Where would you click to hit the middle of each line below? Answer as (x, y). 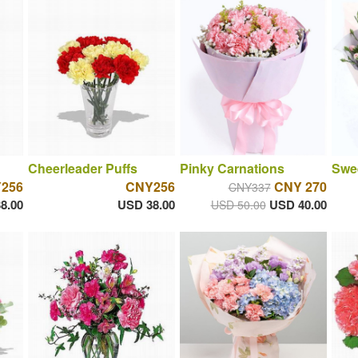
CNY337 (249, 187)
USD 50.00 (238, 205)
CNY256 (150, 187)
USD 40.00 (298, 205)
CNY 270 (300, 187)
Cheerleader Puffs (82, 169)
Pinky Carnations (232, 169)
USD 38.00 (146, 205)
